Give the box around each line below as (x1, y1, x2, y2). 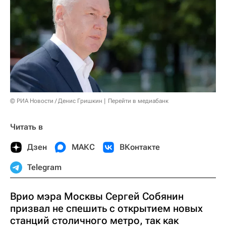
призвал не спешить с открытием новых (10, 202, 203, 215)
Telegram (27, 162, 62, 173)
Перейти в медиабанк (108, 97, 168, 105)
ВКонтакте (120, 142, 160, 152)
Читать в (10, 122, 43, 132)
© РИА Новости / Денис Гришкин (10, 97, 102, 105)
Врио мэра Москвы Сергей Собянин (10, 190, 184, 203)
